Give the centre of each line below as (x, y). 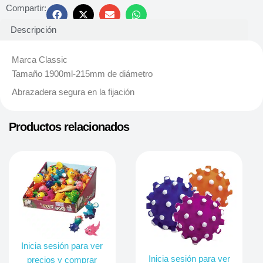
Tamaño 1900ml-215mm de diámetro (82, 74)
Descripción (33, 30)
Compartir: (26, 8)
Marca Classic (40, 60)
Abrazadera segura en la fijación (73, 92)
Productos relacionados (69, 127)
